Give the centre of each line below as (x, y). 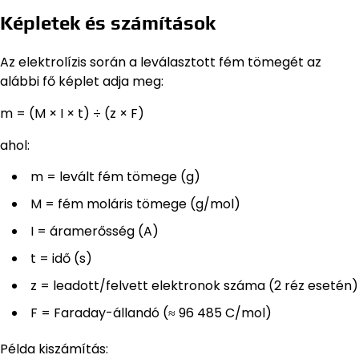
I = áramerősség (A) (95, 232)
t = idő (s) (61, 259)
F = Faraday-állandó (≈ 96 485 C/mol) (151, 313)
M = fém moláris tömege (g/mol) (135, 204)
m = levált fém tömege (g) (115, 177)
